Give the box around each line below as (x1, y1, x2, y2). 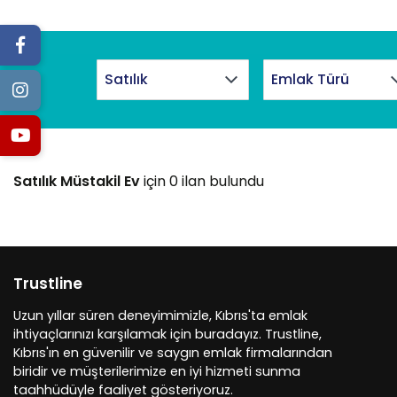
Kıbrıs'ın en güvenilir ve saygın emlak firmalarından (13, 344, 332, 362)
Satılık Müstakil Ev (13, 171, 140, 191)
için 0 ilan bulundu (140, 171, 264, 191)
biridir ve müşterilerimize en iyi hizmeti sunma (13, 362, 300, 380)
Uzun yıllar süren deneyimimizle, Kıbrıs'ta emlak (13, 307, 307, 324)
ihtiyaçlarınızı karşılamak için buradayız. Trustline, (13, 325, 322, 343)
